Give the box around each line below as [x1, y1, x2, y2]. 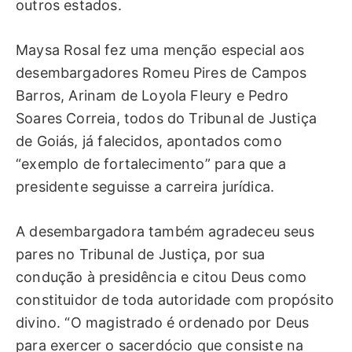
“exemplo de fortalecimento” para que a [16, 156, 286, 173]
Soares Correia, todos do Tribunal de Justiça [16, 110, 317, 127]
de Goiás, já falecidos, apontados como [16, 133, 282, 150]
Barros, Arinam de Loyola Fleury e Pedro [16, 87, 289, 104]
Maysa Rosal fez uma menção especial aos [16, 42, 305, 59]
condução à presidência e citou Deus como [16, 268, 307, 285]
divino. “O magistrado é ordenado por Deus [16, 313, 310, 331]
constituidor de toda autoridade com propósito [16, 291, 335, 308]
